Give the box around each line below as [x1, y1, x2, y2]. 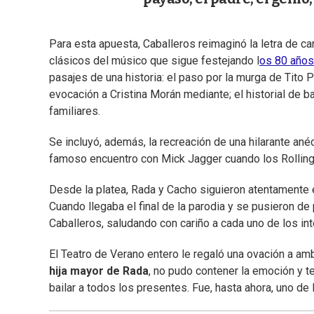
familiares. [49, 104, 100, 118]
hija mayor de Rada [49, 264, 149, 278]
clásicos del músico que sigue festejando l [49, 54, 259, 68]
